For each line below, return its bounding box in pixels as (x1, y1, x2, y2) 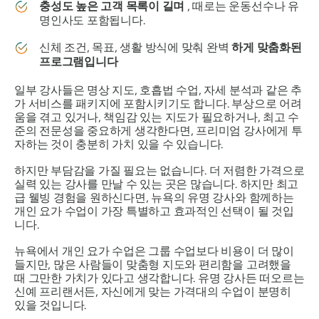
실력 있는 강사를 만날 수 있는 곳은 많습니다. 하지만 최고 (14, 177, 299, 191)
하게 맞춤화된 (231, 40, 302, 54)
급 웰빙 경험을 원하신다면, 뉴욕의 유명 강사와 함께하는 (14, 190, 294, 204)
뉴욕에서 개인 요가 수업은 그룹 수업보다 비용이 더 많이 (14, 244, 294, 258)
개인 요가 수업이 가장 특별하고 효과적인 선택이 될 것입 (14, 204, 294, 218)
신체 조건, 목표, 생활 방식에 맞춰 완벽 (39, 40, 232, 54)
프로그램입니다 (39, 54, 118, 68)
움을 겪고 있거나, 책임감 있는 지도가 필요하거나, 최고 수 (14, 110, 300, 124)
